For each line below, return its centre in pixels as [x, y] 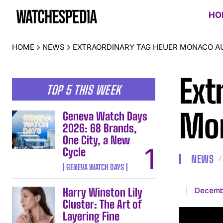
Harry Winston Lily [103, 192]
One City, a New [97, 140]
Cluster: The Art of [103, 204]
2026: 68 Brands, [100, 128]
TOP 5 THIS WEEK [84, 90]
